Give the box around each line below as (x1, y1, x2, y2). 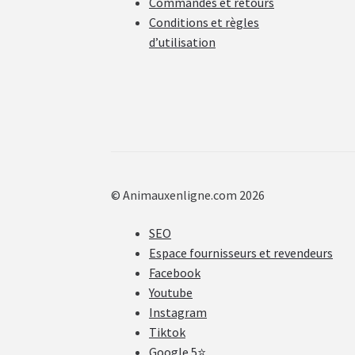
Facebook (149, 264, 201, 281)
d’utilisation (149, 34, 216, 51)
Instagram (149, 303, 208, 320)
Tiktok (149, 323, 186, 340)
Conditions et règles (149, 14, 260, 31)
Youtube (149, 284, 193, 300)
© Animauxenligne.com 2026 (111, 186, 265, 203)
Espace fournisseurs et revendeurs (149, 244, 334, 261)
